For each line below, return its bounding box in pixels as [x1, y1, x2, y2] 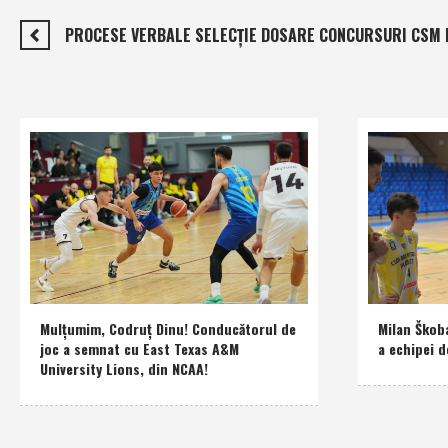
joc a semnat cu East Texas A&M [40, 338, 239, 360]
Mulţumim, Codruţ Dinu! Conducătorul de [40, 318, 296, 340]
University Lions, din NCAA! [40, 358, 208, 380]
